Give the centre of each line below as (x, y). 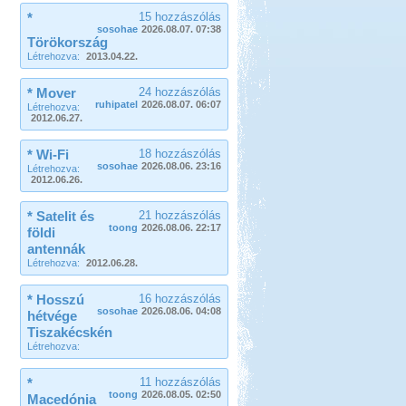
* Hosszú (55, 300)
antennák (56, 249)
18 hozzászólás (179, 154)
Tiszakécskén (69, 332)
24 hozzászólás (179, 92)
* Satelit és (60, 216)
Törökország (67, 42)
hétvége (52, 316)
